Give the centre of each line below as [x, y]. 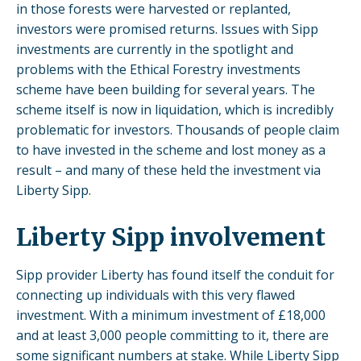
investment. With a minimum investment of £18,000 [171, 315]
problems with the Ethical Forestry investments [158, 69]
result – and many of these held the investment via [168, 170]
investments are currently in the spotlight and [155, 49]
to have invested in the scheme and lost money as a [171, 150]
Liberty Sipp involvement [171, 237]
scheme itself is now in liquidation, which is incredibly [175, 110]
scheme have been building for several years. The [166, 89]
